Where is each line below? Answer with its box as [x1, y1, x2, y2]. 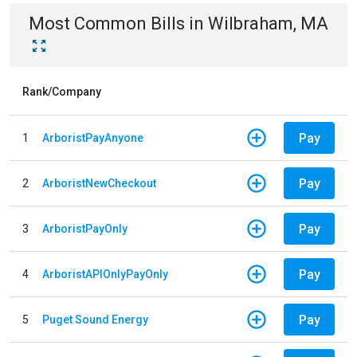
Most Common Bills [29, 14, 185, 33]
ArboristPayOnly [42, 222, 127, 235]
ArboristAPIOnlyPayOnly [42, 267, 168, 280]
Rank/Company [22, 85, 101, 98]
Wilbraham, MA [208, 14, 328, 33]
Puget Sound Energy [42, 312, 148, 326]
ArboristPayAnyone [42, 131, 143, 144]
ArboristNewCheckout [42, 176, 156, 190]
